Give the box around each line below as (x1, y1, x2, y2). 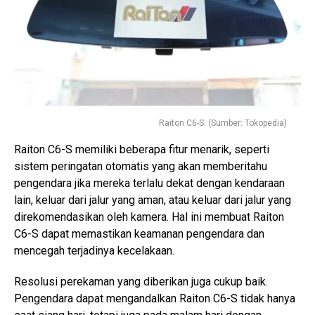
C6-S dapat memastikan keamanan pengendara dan (14, 226, 264, 240)
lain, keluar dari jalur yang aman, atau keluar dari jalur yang (14, 193, 291, 207)
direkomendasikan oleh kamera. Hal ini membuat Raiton (14, 210, 284, 224)
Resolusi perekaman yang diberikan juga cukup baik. (14, 274, 268, 288)
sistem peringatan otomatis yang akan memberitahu (14, 159, 267, 173)
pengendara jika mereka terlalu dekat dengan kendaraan (14, 176, 285, 190)
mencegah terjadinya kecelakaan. (14, 243, 174, 257)
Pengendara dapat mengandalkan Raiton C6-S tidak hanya (14, 291, 295, 305)
